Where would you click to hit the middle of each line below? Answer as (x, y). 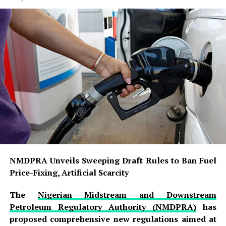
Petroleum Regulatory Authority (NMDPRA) (103, 207)
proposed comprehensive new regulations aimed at (113, 219)
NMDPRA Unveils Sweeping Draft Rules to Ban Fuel (113, 160)
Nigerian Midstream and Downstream (127, 194)
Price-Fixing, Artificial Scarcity (69, 172)
